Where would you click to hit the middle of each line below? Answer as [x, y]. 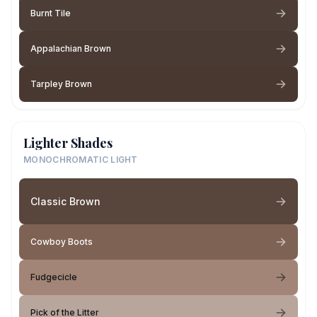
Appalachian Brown [71, 48]
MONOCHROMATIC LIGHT [81, 160]
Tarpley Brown [61, 84]
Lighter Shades [68, 143]
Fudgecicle [54, 277]
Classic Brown [65, 201]
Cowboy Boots [62, 242]
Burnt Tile [51, 13]
